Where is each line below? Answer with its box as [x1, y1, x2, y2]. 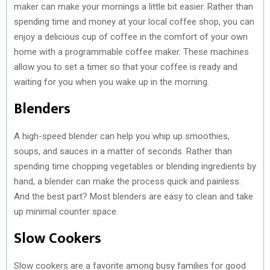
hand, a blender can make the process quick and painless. [14, 175, 241, 187]
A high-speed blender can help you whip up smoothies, [14, 130, 230, 142]
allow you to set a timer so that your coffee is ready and [14, 61, 237, 72]
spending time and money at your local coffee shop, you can [14, 16, 254, 27]
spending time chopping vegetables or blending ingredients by [14, 160, 256, 172]
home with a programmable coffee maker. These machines [14, 46, 249, 57]
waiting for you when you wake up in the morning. [14, 76, 209, 87]
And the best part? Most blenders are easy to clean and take [14, 190, 253, 202]
